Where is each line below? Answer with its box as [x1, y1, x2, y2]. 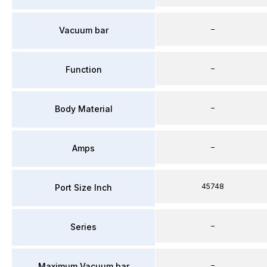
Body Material [54, 104, 113, 114]
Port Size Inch [55, 182, 112, 193]
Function [65, 64, 102, 74]
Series [70, 222, 97, 232]
